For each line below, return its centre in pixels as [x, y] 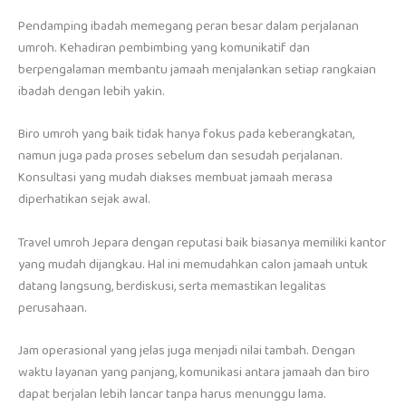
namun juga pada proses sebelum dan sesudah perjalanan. [180, 156]
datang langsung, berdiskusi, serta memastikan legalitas [172, 286]
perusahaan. [53, 308]
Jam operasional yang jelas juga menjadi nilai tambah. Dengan [187, 351]
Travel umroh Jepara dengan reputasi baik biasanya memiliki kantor [202, 242]
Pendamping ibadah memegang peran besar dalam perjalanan [188, 26]
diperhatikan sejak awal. [84, 200]
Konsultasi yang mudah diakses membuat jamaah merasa [175, 178]
